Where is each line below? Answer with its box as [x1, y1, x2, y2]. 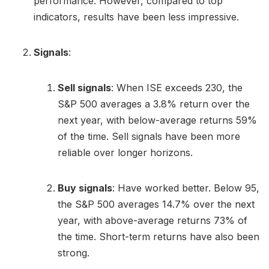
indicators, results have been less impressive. [34, 11, 239, 23]
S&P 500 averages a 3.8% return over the [58, 98, 250, 110]
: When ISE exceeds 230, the [111, 82, 243, 94]
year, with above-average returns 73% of [58, 214, 247, 227]
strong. [58, 247, 89, 259]
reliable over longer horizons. [58, 147, 193, 159]
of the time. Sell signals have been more [58, 130, 240, 143]
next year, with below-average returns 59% [58, 114, 257, 127]
